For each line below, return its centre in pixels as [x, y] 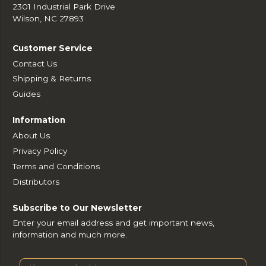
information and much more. [70, 235]
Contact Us [35, 63]
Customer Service [53, 48]
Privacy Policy [40, 151]
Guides [27, 94]
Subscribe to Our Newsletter [77, 208]
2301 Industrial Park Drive [64, 6]
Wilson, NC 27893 [48, 18]
